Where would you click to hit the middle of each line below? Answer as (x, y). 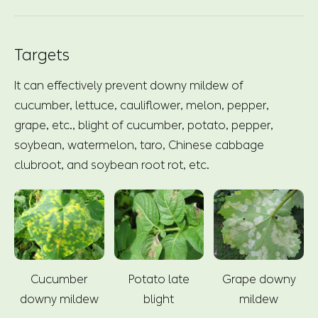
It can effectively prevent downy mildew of (129, 85)
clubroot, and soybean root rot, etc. (112, 165)
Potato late (159, 279)
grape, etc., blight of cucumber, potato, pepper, (144, 125)
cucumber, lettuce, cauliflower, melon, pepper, (142, 105)
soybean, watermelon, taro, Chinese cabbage (139, 145)
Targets (42, 55)
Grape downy (259, 279)
